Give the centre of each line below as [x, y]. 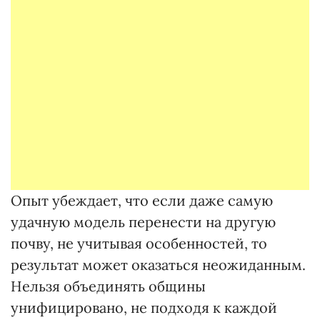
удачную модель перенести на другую [143, 222]
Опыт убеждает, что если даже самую [142, 200]
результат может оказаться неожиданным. [158, 265]
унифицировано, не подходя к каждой [144, 307]
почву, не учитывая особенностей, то [139, 243]
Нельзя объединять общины [108, 286]
